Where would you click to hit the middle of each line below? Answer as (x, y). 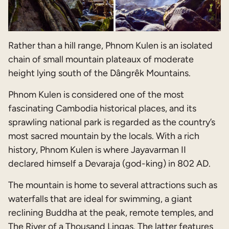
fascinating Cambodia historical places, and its (102, 108)
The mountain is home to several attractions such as (113, 185)
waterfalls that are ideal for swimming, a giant (100, 199)
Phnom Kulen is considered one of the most (96, 94)
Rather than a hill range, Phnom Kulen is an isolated (110, 45)
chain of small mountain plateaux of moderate (101, 59)
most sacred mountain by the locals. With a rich (104, 136)
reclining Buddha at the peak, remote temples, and (111, 212)
